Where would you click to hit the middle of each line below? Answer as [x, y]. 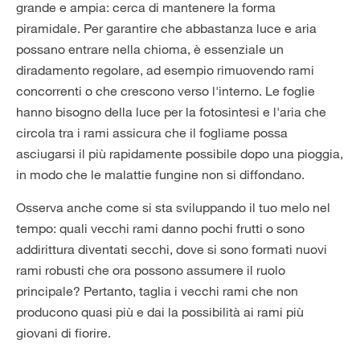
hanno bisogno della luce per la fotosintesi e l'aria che [171, 112]
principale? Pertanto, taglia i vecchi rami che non [157, 291]
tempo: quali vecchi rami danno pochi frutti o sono [160, 229]
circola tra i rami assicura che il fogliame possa [152, 133]
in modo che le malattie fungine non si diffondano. [160, 175]
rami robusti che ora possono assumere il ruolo [151, 270]
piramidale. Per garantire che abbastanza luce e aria [166, 29]
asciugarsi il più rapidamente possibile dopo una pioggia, [180, 154]
